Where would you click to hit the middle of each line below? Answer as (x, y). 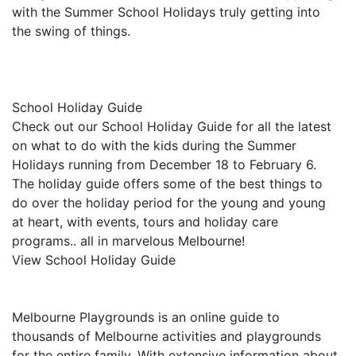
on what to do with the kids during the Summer (154, 145)
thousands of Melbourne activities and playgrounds (166, 336)
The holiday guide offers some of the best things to (167, 184)
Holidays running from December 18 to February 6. (164, 164)
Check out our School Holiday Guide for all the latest (172, 126)
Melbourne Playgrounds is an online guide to (146, 317)
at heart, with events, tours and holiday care (145, 222)
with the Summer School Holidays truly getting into (166, 12)
